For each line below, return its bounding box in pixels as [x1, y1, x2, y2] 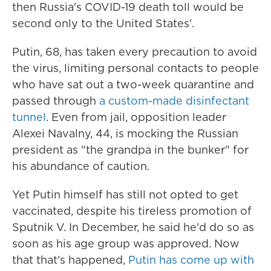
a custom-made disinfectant [99, 93, 249, 108]
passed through [12, 93, 99, 108]
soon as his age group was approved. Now [12, 236, 240, 251]
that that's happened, [12, 252, 128, 267]
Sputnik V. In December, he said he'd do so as [12, 220, 254, 235]
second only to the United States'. [12, 16, 194, 31]
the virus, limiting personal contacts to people [12, 60, 259, 76]
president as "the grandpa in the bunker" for [12, 142, 249, 157]
